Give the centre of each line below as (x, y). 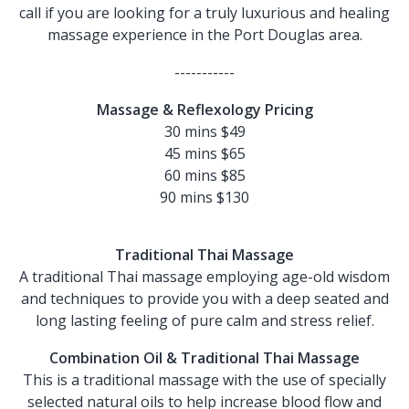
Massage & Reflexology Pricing (204, 110)
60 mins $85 (204, 175)
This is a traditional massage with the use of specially (204, 380)
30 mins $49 (204, 131)
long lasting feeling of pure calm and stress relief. (204, 320)
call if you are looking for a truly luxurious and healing (204, 13)
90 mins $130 (204, 197)
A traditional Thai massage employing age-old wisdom (204, 277)
